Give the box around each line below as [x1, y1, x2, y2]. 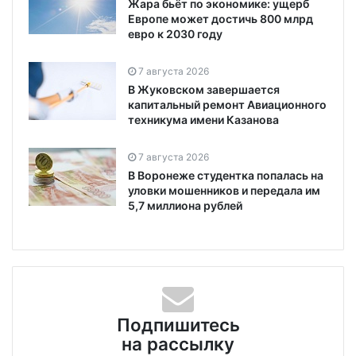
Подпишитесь [116, 313, 240, 335]
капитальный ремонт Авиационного [128, 97, 327, 111]
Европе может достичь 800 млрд [128, 11, 313, 25]
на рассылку [122, 332, 234, 354]
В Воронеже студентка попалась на [128, 168, 323, 182]
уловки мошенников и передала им [128, 183, 320, 197]
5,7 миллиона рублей [128, 198, 242, 212]
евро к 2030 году [128, 26, 222, 41]
